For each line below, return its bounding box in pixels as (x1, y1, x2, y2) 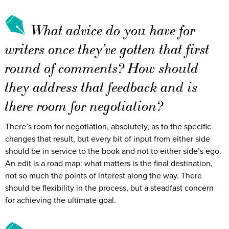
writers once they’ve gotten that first (5, 40, 210, 58)
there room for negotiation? (5, 97, 163, 115)
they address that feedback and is (5, 78, 198, 96)
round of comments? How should (5, 59, 199, 77)
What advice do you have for (31, 21, 195, 39)
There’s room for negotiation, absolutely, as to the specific (5, 121, 211, 132)
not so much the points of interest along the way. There (5, 170, 202, 181)
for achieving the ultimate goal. (5, 195, 116, 205)
